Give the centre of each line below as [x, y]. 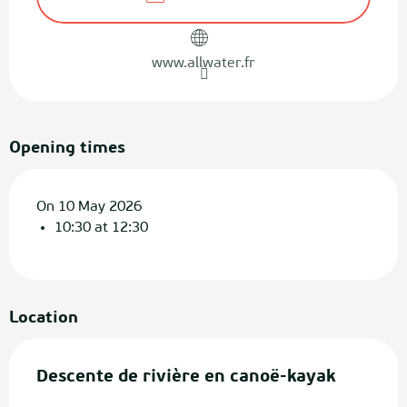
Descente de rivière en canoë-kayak [186, 377]
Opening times [67, 149]
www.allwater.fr [203, 64]
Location [44, 318]
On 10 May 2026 [89, 207]
